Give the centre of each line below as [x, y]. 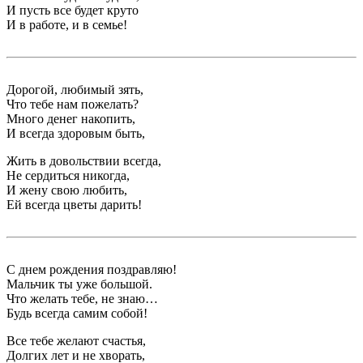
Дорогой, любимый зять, [75, 90]
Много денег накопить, [71, 119]
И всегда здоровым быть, [76, 134]
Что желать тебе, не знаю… [82, 299]
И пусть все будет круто [73, 11]
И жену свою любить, [67, 190]
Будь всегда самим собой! [77, 314]
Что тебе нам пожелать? [73, 105]
